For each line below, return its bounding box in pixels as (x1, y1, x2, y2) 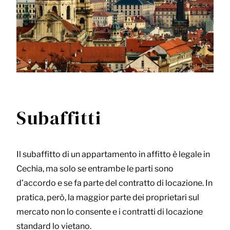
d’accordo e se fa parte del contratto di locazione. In (16, 178, 213, 188)
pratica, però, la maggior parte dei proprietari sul (16, 193, 199, 203)
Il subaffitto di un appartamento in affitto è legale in (16, 149, 210, 160)
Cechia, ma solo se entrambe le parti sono (16, 164, 174, 174)
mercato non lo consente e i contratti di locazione (16, 207, 203, 217)
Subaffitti (16, 105, 101, 131)
